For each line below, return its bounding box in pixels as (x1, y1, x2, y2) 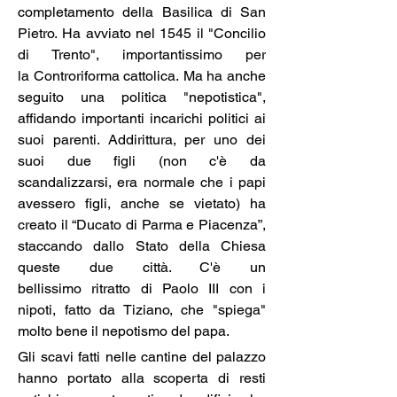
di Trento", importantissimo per (18, 46, 266, 64)
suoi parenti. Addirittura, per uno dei (18, 131, 266, 149)
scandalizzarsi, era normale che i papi (18, 174, 266, 191)
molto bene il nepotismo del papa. (18, 323, 230, 340)
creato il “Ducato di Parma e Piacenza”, (18, 216, 266, 234)
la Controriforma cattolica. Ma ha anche (18, 67, 266, 85)
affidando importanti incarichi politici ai (18, 110, 266, 128)
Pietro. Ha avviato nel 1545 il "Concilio (18, 25, 266, 43)
